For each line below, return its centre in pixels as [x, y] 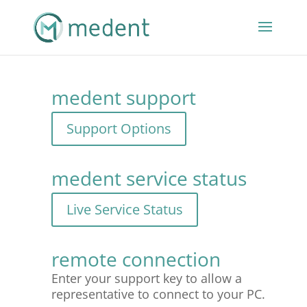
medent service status [149, 178]
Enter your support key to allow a [146, 278]
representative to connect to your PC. [158, 294]
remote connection [136, 259]
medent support [123, 97]
